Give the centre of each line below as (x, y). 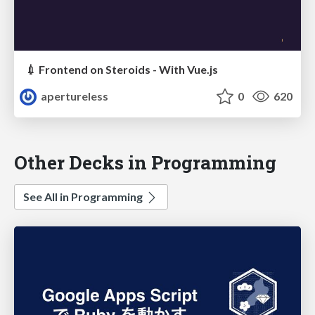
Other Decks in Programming (145, 162)
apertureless (74, 96)
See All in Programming (84, 197)
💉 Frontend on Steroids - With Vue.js (122, 70)
